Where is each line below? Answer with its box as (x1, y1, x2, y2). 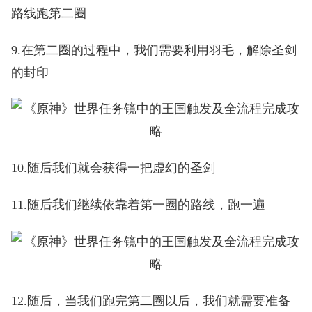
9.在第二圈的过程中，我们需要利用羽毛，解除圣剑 (10, 42, 297, 57)
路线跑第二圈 (10, 6, 86, 20)
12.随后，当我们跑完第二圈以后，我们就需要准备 (10, 294, 290, 309)
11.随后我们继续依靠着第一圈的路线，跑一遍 (10, 198, 265, 212)
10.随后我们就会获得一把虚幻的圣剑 (10, 161, 215, 175)
